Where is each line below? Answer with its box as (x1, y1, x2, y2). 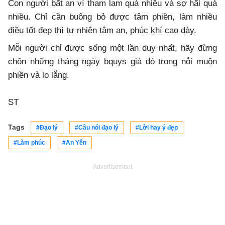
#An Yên (62, 139, 86, 146)
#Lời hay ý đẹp (136, 124, 178, 131)
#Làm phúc (14, 139, 45, 146)
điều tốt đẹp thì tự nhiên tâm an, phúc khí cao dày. (8, 25, 196, 35)
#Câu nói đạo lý (75, 124, 119, 131)
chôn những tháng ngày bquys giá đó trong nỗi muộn (8, 56, 217, 66)
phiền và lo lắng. (8, 70, 69, 80)
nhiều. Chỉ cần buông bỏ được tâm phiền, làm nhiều (8, 12, 217, 22)
